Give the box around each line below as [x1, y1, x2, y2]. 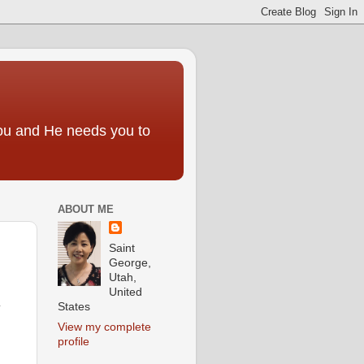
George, [109, 256, 152, 269]
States [58, 300, 90, 313]
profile [58, 335, 89, 348]
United [109, 285, 143, 298]
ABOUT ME [58, 203, 114, 216]
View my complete [58, 320, 151, 333]
